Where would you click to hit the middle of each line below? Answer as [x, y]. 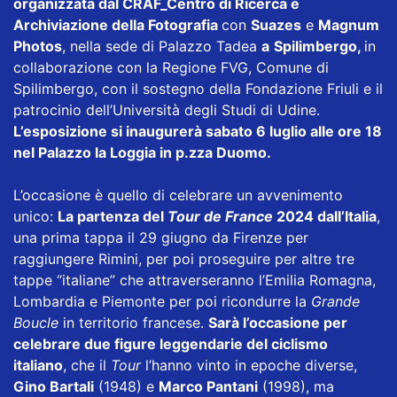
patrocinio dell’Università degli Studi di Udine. [167, 110]
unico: [35, 217]
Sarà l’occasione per [278, 323]
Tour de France [220, 217]
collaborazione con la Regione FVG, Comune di [171, 68]
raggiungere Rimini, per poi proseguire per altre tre [184, 259]
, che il [87, 366]
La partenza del [113, 217]
